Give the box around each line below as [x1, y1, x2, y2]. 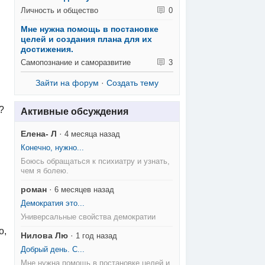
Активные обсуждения [20, 106, 128, 117]
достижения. [21, 44, 74, 54]
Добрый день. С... [21, 245, 85, 254]
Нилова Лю [21, 231, 69, 241]
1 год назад [76, 231, 118, 241]
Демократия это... [21, 199, 85, 208]
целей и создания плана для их [21, 34, 153, 44]
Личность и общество [21, 5, 99, 15]
